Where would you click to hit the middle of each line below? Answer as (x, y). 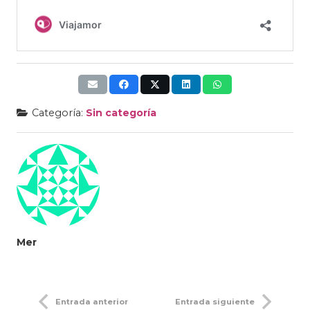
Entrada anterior (92, 301)
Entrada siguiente (215, 301)
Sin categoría (121, 112)
